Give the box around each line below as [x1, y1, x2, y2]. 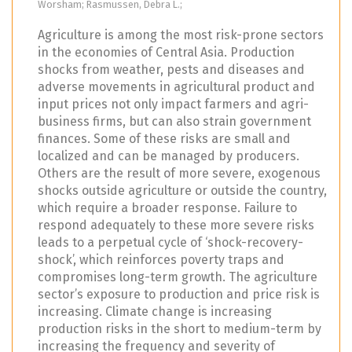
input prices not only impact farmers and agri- [38, 97, 309, 112]
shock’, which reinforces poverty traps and [38, 252, 284, 268]
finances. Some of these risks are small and [38, 131, 291, 147]
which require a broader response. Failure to [38, 200, 297, 216]
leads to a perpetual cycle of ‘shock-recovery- [38, 235, 303, 251]
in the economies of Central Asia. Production [38, 45, 295, 60]
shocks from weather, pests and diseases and [38, 62, 305, 78]
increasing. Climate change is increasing [38, 304, 272, 320]
